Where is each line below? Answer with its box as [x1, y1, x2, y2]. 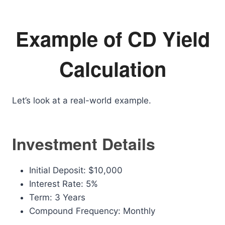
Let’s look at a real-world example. [12, 95, 151, 105]
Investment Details [12, 132, 155, 155]
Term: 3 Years [29, 192, 85, 202]
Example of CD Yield [15, 24, 210, 53]
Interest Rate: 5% [29, 179, 98, 189]
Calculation [59, 54, 166, 83]
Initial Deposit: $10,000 [29, 165, 123, 175]
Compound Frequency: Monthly [29, 206, 155, 216]
